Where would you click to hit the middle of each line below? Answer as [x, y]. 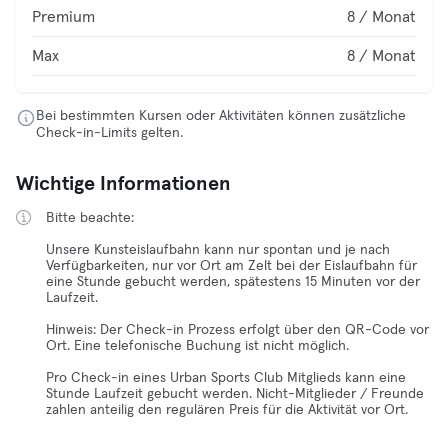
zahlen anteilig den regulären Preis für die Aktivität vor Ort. [227, 410]
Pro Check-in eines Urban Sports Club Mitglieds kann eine [226, 378]
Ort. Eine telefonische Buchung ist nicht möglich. [197, 346]
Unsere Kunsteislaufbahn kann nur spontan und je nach [218, 250]
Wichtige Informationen [123, 184]
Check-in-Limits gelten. [109, 133]
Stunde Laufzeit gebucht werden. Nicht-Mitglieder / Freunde [235, 394]
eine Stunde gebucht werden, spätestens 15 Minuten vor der [233, 282]
